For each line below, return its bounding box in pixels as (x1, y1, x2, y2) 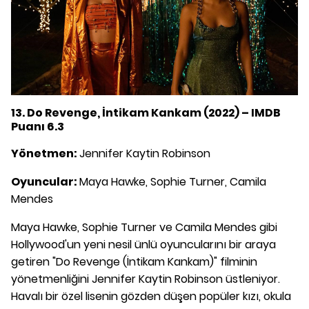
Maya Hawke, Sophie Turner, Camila (79, 173, 266, 190)
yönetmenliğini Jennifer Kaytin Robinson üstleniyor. (11, 270, 280, 287)
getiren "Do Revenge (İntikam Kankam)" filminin (11, 253, 257, 270)
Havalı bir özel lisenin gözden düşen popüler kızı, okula (11, 288, 291, 304)
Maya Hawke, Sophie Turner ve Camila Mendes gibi (11, 219, 277, 235)
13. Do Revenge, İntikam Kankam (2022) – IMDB (11, 104, 281, 121)
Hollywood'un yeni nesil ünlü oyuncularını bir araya (11, 236, 276, 252)
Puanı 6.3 (11, 118, 64, 134)
